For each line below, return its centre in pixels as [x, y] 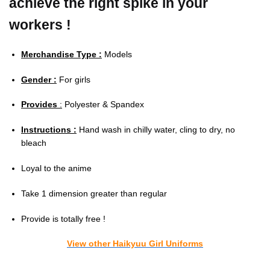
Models [117, 54]
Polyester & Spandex [103, 105]
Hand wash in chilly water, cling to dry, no [156, 130]
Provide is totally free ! [63, 218]
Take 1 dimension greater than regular [94, 193]
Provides [39, 105]
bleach [34, 143]
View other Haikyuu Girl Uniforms [135, 244]
